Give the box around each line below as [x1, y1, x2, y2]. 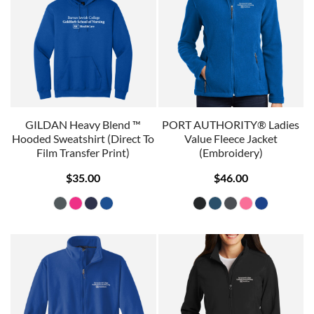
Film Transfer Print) [36, 145, 130, 159]
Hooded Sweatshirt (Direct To [12, 131, 155, 145]
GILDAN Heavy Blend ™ [25, 117, 142, 131]
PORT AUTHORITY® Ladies [162, 117, 300, 131]
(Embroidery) [198, 145, 263, 159]
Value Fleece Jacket [184, 131, 278, 145]
